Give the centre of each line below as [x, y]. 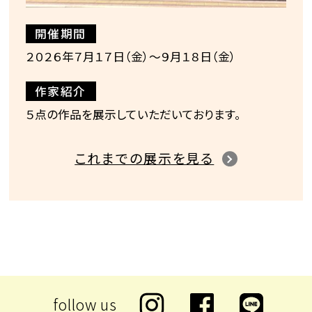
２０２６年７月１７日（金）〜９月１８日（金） [131, 57]
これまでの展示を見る [145, 158]
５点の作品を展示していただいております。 [134, 114]
